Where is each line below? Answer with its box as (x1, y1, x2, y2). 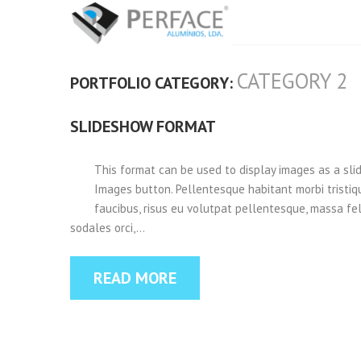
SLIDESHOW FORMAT (70, 116, 216, 137)
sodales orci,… (70, 220, 145, 235)
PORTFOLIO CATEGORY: (70, 73, 237, 93)
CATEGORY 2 (237, 67, 347, 94)
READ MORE (93, 267, 176, 288)
